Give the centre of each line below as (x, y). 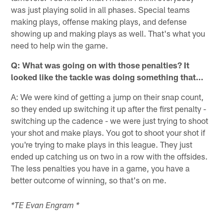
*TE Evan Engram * (45, 207)
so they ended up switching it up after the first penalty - (109, 109)
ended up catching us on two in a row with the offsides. (110, 156)
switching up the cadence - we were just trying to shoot (110, 121)
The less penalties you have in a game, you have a (101, 168)
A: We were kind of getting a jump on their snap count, (108, 97)
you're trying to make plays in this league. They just (102, 144)
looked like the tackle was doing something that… (108, 77)
